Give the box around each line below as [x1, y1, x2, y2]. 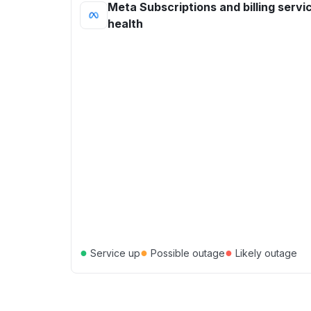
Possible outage [148, 246, 225, 259]
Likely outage [233, 246, 297, 259]
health [108, 17, 143, 31]
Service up [87, 246, 140, 259]
